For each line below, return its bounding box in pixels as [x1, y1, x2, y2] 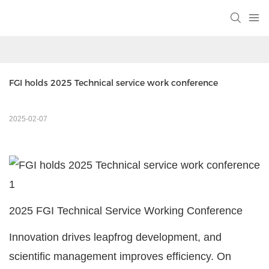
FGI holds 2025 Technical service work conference [9, 77, 218, 89]
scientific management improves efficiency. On [9, 250, 231, 263]
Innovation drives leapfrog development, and [9, 231, 222, 244]
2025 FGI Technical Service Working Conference [9, 205, 243, 217]
